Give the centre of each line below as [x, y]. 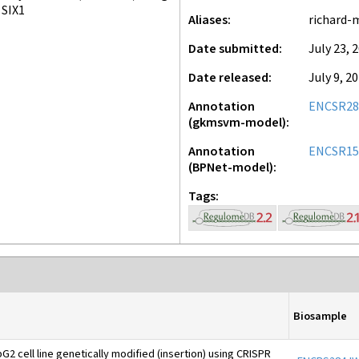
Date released [228, 78]
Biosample [320, 316]
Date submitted [234, 49]
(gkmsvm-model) [237, 123]
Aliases [208, 20]
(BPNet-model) [231, 168]
